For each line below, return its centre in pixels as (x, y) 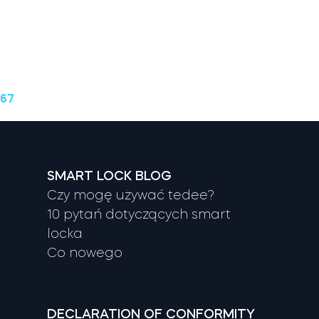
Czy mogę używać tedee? (131, 195)
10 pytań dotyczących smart (139, 214)
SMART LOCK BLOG (110, 176)
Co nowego (85, 252)
